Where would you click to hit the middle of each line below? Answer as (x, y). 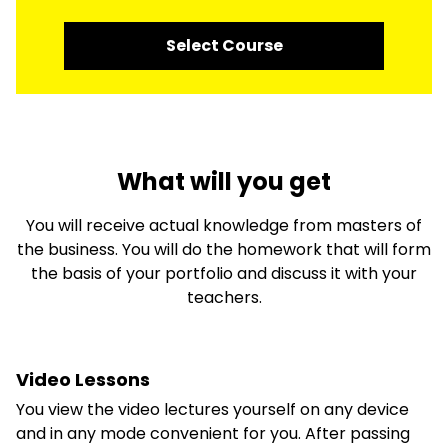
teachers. (224, 297)
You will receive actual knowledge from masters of (224, 225)
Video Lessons (83, 379)
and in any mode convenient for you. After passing (213, 433)
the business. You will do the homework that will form (224, 249)
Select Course (224, 45)
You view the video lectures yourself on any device (212, 409)
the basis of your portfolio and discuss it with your (224, 273)
